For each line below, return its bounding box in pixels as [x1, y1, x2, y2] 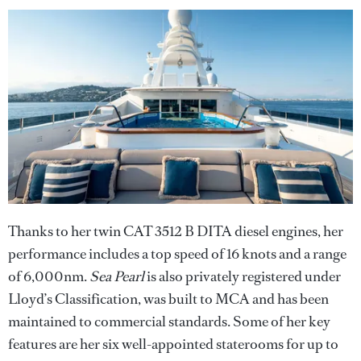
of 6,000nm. [8, 267, 89, 286]
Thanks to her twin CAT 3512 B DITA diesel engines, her [8, 222, 343, 241]
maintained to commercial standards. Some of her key [8, 312, 330, 331]
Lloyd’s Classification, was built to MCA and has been [8, 289, 329, 309]
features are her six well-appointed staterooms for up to [8, 334, 338, 354]
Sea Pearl [89, 267, 147, 286]
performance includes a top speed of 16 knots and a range [8, 244, 346, 263]
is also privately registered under [147, 267, 341, 286]
